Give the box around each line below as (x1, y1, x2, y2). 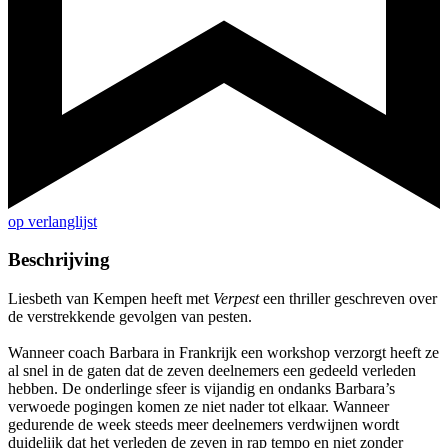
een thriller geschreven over (259, 290, 437, 308)
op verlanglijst (8, 212, 97, 230)
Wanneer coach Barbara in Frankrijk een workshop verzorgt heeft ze (8, 344, 439, 362)
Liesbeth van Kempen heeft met (8, 290, 213, 308)
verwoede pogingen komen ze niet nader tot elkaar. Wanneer (8, 398, 389, 416)
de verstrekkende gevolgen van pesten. (8, 308, 252, 326)
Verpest (213, 290, 259, 308)
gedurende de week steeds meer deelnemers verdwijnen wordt (8, 416, 399, 434)
